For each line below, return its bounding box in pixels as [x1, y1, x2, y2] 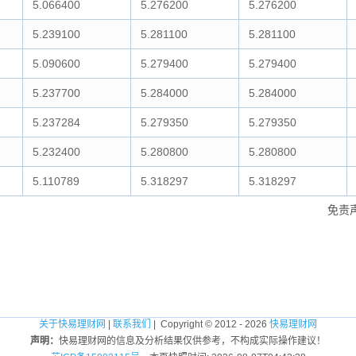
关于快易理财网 [39, 319, 106, 330]
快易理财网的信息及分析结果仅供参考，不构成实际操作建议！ [59, 335, 326, 346]
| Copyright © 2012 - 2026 [151, 319, 269, 330]
